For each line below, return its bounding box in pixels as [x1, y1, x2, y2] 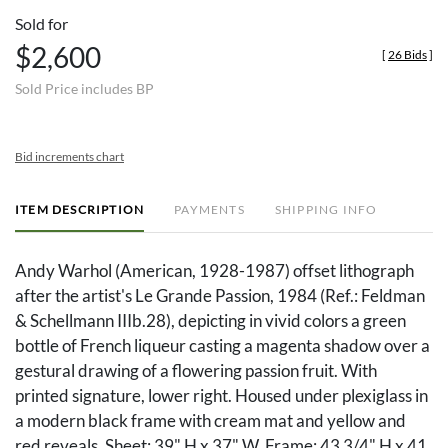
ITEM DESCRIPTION [15, 202, 145, 218]
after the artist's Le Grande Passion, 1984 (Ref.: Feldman [15, 285, 425, 307]
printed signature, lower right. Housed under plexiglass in [15, 385, 428, 407]
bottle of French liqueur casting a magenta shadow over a [15, 335, 430, 357]
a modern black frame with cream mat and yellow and [15, 410, 406, 432]
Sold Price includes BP [15, 80, 154, 98]
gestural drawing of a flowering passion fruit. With [15, 360, 377, 382]
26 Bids [388, 47, 427, 63]
